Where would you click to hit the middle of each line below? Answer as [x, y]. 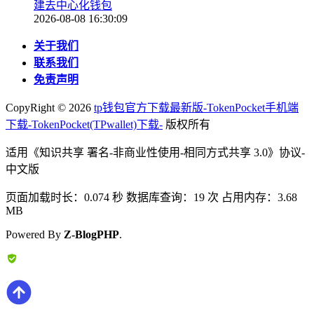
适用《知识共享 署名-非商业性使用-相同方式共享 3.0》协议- [155, 152]
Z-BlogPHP [91, 234]
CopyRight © [37, 107]
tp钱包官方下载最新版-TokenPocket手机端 [196, 107]
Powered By [35, 234]
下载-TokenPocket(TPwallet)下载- [84, 124]
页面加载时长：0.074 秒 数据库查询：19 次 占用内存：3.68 [151, 197]
